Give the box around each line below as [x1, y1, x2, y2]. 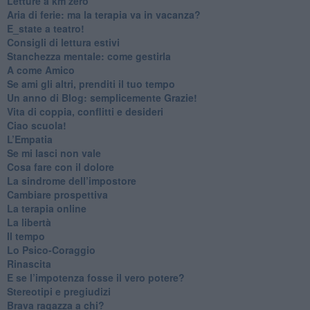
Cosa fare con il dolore [6, 159, 114, 174]
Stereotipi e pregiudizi [6, 284, 111, 298]
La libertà [6, 215, 51, 229]
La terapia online [6, 201, 86, 215]
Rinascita [6, 256, 51, 271]
